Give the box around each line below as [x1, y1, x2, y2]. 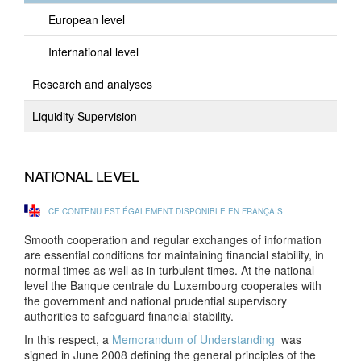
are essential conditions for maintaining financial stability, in [24, 247, 324, 263]
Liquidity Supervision [32, 108, 137, 124]
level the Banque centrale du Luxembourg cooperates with [24, 277, 322, 293]
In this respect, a [24, 331, 112, 347]
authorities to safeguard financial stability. [24, 308, 234, 324]
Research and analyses [32, 76, 152, 92]
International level [48, 44, 139, 60]
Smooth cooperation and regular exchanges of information [24, 231, 322, 247]
